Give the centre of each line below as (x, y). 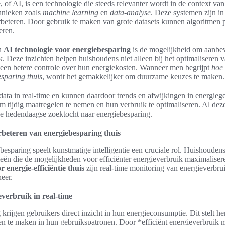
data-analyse (130, 12)
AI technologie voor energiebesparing (67, 49)
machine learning (71, 12)
